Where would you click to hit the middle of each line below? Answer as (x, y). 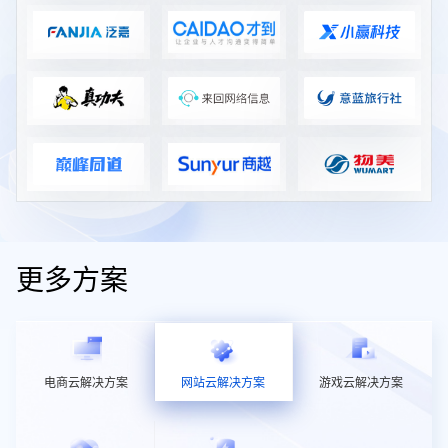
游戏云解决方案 (361, 382)
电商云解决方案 (86, 382)
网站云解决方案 (223, 382)
